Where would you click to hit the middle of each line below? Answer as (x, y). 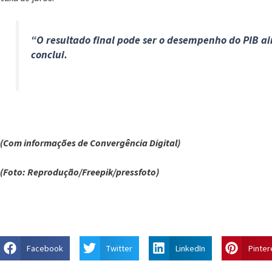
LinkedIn (190, 248)
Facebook (45, 248)
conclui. (49, 55)
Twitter (119, 248)
